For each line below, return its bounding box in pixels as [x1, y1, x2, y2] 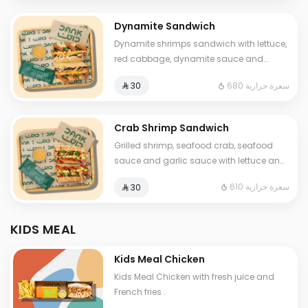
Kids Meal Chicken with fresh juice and [114, 270, 275, 283]
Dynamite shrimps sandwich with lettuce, [114, 38, 287, 50]
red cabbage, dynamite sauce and [114, 53, 264, 65]
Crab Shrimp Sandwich [114, 121, 230, 135]
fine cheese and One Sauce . [114, 170, 234, 182]
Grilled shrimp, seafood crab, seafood [114, 140, 274, 152]
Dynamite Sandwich [114, 19, 216, 34]
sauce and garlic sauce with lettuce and [114, 155, 287, 167]
